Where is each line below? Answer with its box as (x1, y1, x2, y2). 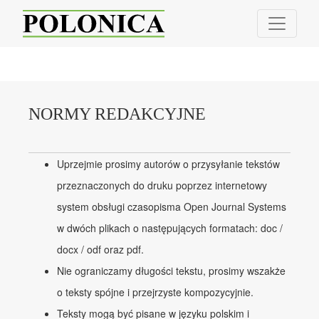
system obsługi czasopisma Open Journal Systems (57, 199, 286, 214)
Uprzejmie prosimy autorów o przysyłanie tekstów (57, 156, 280, 171)
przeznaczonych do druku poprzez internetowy (57, 177, 267, 192)
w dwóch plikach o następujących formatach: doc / (57, 220, 283, 235)
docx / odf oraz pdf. (57, 241, 144, 256)
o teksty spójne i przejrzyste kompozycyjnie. (57, 284, 253, 299)
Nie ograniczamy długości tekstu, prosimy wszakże (57, 263, 286, 278)
